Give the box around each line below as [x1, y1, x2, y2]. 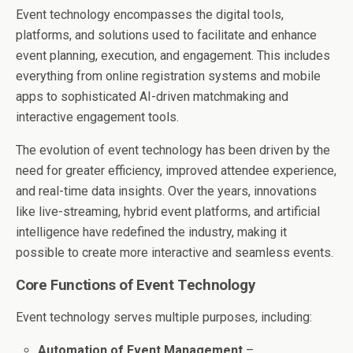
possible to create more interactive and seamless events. [16, 245, 333, 260]
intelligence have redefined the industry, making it [16, 225, 287, 240]
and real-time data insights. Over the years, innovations [16, 184, 317, 199]
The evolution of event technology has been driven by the [16, 143, 330, 158]
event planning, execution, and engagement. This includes [16, 48, 330, 63]
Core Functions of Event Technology [16, 277, 255, 294]
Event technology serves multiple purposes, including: [16, 310, 312, 325]
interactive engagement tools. [16, 110, 179, 124]
